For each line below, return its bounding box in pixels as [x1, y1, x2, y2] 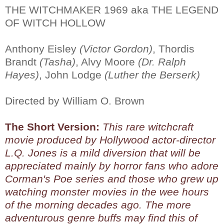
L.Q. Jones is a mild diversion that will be [5, 146, 200, 158]
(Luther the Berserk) [104, 68, 200, 80]
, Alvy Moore [75, 55, 138, 67]
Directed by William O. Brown [5, 94, 144, 106]
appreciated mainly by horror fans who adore [5, 159, 218, 171]
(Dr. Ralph [138, 55, 186, 67]
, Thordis [152, 42, 194, 54]
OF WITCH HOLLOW [5, 16, 105, 28]
